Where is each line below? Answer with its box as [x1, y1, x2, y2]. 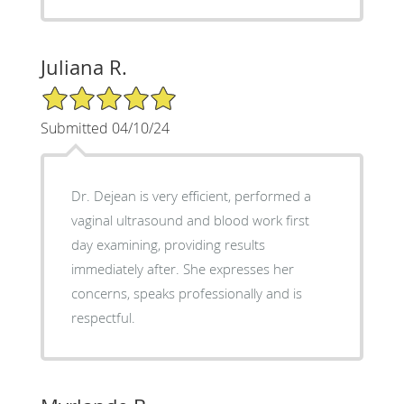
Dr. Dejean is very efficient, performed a [70, 186, 311, 205]
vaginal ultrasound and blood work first [70, 210, 309, 229]
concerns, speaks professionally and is [70, 283, 302, 302]
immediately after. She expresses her [70, 259, 294, 278]
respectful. [70, 308, 135, 326]
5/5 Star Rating [40, 83, 130, 101]
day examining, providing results [70, 234, 265, 253]
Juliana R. [40, 53, 127, 80]
